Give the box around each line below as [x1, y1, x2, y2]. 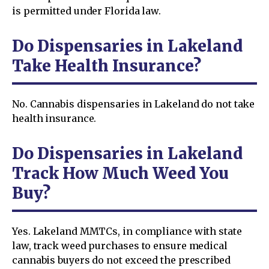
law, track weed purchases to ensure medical [12, 239, 228, 252]
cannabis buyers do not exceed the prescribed [12, 253, 231, 266]
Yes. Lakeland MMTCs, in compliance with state [12, 225, 242, 237]
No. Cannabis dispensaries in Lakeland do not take [12, 97, 255, 110]
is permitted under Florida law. [12, 4, 162, 17]
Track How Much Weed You [12, 163, 229, 183]
